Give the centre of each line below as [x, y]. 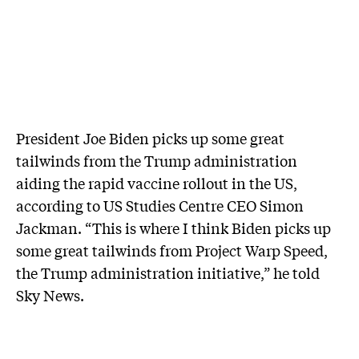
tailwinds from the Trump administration [157, 160]
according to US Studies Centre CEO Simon [160, 205]
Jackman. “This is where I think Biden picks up [173, 227]
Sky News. [50, 294]
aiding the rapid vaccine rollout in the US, [157, 182]
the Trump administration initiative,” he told [168, 272]
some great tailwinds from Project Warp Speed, [172, 250]
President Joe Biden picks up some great [150, 137]
